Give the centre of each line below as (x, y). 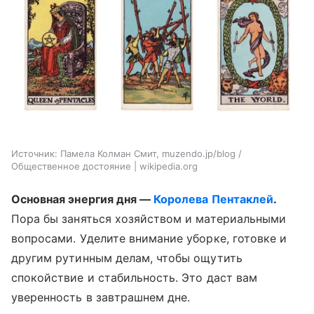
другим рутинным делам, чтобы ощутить (127, 258)
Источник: (34, 154)
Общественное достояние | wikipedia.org (104, 166)
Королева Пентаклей (213, 199)
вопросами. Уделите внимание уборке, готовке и (149, 239)
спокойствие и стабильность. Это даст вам (134, 278)
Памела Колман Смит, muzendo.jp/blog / (151, 154)
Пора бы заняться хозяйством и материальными (149, 219)
